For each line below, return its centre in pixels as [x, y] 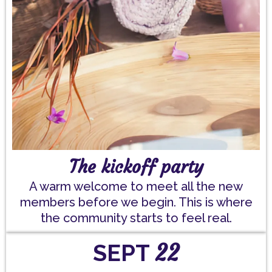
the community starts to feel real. [136, 218]
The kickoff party [136, 167]
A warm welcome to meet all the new [136, 186]
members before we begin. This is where [136, 202]
